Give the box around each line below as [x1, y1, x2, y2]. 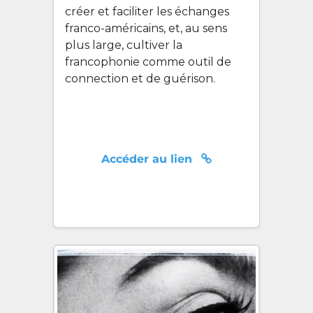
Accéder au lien [101, 152, 196, 166]
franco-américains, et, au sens [65, 22, 227, 35]
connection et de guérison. [65, 72, 215, 85]
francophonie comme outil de [65, 55, 231, 68]
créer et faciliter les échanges [65, 5, 229, 18]
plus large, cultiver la [65, 38, 182, 52]
